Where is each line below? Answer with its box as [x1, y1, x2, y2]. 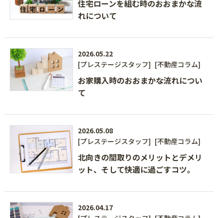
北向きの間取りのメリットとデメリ [78, 151, 203, 163]
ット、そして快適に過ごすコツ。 [78, 163, 195, 176]
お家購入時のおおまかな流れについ [78, 74, 203, 87]
